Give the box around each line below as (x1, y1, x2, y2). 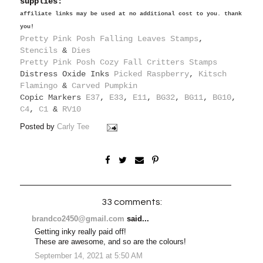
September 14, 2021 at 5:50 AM (35, 251, 143, 260)
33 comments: (101, 197, 162, 207)
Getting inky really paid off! (35, 228, 127, 237)
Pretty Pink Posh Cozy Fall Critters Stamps (20, 58, 218, 68)
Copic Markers (20, 93, 86, 103)
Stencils (20, 46, 58, 56)
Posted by (20, 123, 58, 131)
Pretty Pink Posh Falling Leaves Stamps (20, 34, 199, 44)
